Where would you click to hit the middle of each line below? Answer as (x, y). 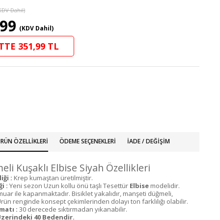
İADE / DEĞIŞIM (148, 141)
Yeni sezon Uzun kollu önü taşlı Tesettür (69, 186)
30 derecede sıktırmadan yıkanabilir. (73, 209)
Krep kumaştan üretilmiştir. (53, 178)
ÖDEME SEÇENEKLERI (87, 141)
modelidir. (164, 186)
